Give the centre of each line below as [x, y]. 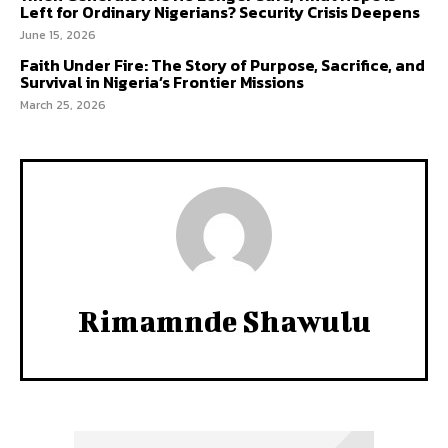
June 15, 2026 [58, 35]
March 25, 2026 [63, 105]
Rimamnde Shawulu [224, 321]
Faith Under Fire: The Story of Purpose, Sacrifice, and [222, 65]
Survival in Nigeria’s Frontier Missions [162, 82]
